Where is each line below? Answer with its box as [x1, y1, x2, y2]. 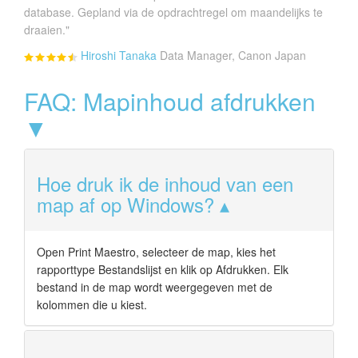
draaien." [24, 21, 70, 38]
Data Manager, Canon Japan [160, 46, 306, 63]
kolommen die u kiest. [37, 296, 147, 312]
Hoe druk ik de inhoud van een [37, 169, 293, 197]
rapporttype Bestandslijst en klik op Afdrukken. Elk [37, 261, 288, 277]
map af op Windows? [37, 189, 214, 218]
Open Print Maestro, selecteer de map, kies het [37, 243, 276, 260]
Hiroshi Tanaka [81, 46, 157, 63]
